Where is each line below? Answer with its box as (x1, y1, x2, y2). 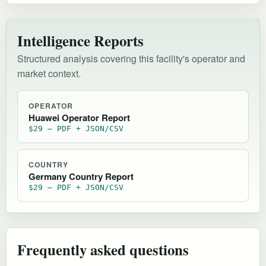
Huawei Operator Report (28, 110, 130, 124)
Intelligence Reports (17, 29, 144, 51)
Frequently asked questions (17, 238, 189, 260)
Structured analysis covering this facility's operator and (17, 51, 245, 65)
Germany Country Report (28, 169, 134, 183)
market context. (17, 66, 81, 80)
